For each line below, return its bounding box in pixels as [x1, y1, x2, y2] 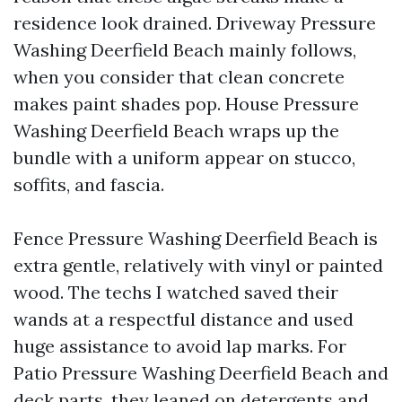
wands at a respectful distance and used [13, 308, 354, 330]
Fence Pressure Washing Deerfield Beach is [13, 227, 378, 249]
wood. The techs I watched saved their [13, 281, 338, 303]
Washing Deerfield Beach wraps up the [13, 119, 339, 142]
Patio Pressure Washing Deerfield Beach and [13, 362, 389, 384]
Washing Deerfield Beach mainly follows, [13, 39, 356, 61]
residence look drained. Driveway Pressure [13, 12, 376, 34]
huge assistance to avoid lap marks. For [13, 335, 346, 357]
